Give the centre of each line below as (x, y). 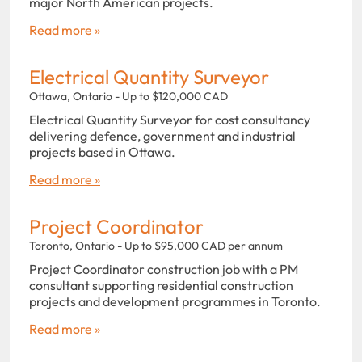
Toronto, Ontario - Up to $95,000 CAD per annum (156, 245)
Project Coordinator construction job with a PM (164, 269)
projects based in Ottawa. (102, 152)
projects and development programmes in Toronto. (175, 301)
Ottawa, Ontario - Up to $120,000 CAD (128, 96)
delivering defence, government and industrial (162, 135)
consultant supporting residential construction (161, 285)
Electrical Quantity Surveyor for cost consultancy (170, 119)
